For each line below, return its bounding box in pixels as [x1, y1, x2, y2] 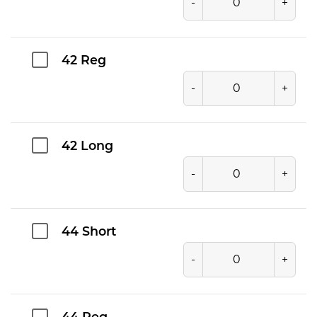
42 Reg [62, 54, 106, 67]
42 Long [62, 140, 113, 153]
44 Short [62, 226, 116, 238]
